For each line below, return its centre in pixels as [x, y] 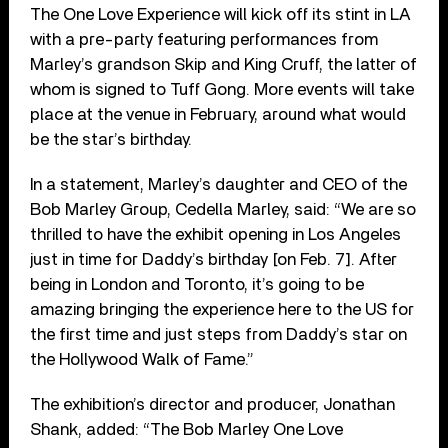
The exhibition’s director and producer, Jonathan [213, 404]
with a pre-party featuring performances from [204, 39]
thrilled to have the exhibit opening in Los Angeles [216, 234]
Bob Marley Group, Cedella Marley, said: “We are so [223, 209]
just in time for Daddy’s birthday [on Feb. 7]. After [214, 259]
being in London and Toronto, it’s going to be [197, 284]
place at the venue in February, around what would [218, 114]
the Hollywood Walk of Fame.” [142, 359]
